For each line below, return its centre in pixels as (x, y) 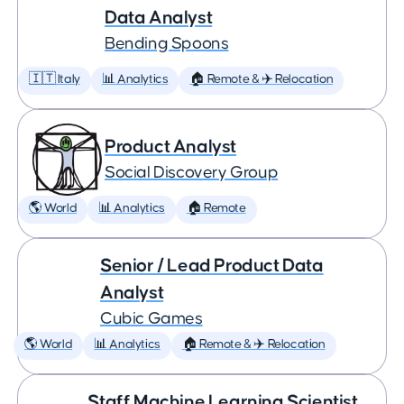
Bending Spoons (167, 44)
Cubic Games (151, 319)
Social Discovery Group (192, 173)
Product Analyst (170, 147)
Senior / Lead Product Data (211, 266)
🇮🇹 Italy (55, 79)
